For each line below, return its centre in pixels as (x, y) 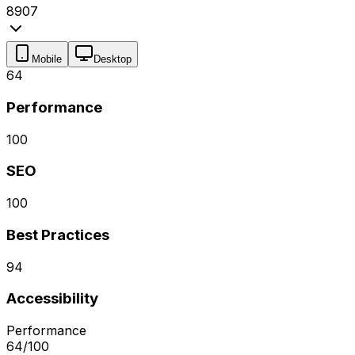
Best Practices (58, 235)
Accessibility (52, 299)
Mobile (47, 59)
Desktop (113, 59)
